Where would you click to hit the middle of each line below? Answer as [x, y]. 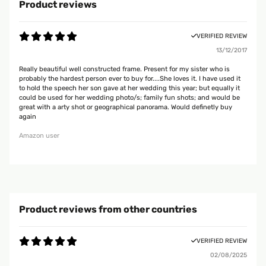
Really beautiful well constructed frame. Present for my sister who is [124, 69]
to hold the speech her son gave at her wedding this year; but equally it [129, 88]
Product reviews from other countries [108, 209]
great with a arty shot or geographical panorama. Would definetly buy [126, 107]
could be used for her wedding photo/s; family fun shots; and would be [129, 98]
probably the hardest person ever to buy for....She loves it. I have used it [130, 79]
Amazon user [39, 136]
